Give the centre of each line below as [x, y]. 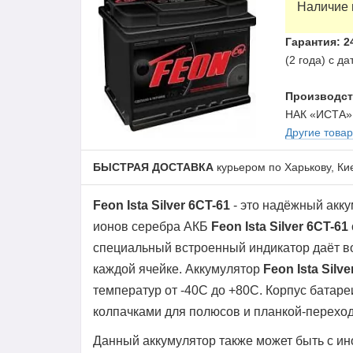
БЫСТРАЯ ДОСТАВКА [153, 167]
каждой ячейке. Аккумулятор [178, 269]
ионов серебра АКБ [152, 227]
